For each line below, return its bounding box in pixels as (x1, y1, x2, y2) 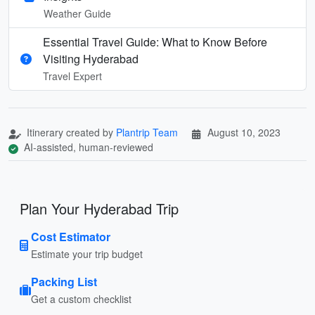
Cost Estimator (31, 228, 110, 245)
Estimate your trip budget (31, 246, 143, 261)
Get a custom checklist (31, 291, 131, 306)
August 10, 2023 (207, 124, 281, 139)
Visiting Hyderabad (43, 50, 139, 67)
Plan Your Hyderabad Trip (20, 198, 179, 219)
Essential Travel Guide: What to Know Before (43, 33, 267, 50)
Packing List (31, 273, 97, 290)
